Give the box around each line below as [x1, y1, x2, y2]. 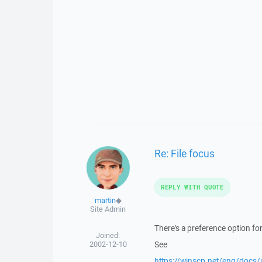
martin [94, 195, 116, 205]
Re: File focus [154, 146, 215, 160]
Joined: [96, 230, 120, 240]
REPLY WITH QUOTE [160, 182, 224, 191]
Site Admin [90, 204, 126, 214]
